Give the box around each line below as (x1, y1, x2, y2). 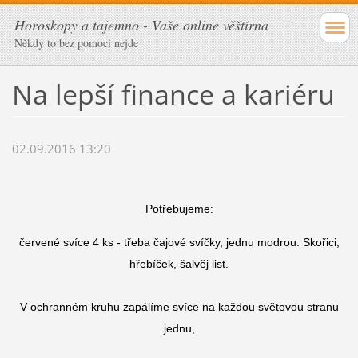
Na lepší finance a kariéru (11, 75, 335, 113)
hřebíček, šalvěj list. (129, 257, 229, 271)
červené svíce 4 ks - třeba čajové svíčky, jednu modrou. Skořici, (18, 236, 340, 249)
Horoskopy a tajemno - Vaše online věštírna (14, 15, 268, 34)
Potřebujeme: (145, 202, 213, 216)
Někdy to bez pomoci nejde (14, 35, 138, 50)
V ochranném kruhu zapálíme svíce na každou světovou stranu (19, 300, 339, 314)
